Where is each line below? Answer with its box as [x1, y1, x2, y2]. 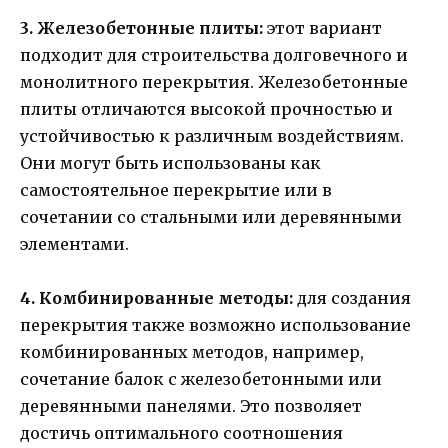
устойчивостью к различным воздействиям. [20, 125, 404, 146]
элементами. [20, 233, 129, 254]
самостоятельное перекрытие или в [20, 179, 332, 200]
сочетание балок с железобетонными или [20, 368, 382, 389]
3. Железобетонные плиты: [20, 17, 263, 38]
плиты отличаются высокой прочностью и [20, 98, 393, 119]
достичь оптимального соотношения [20, 422, 343, 443]
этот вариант [263, 17, 382, 38]
